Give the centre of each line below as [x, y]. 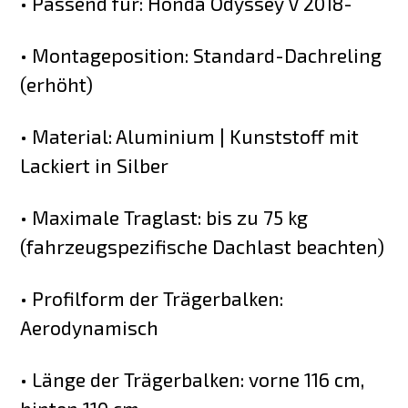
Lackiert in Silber [95, 165]
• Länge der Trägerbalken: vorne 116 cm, [193, 379]
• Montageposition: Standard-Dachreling [201, 55]
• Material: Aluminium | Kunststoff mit [190, 136]
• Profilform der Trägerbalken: [152, 298]
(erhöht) [57, 84]
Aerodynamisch [90, 327]
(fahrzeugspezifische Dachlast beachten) [203, 246]
